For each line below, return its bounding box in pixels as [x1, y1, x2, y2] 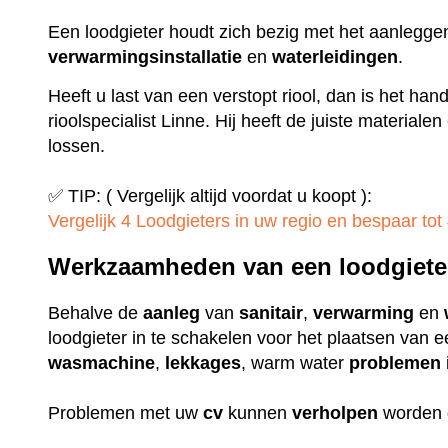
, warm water [241, 353, 350, 374]
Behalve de [48, 303, 144, 324]
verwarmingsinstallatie [48, 47, 243, 68]
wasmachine [48, 353, 156, 374]
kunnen [223, 403, 293, 424]
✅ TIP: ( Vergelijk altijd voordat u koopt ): [48, 185, 373, 206]
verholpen [292, 403, 379, 424]
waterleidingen [272, 47, 399, 68]
